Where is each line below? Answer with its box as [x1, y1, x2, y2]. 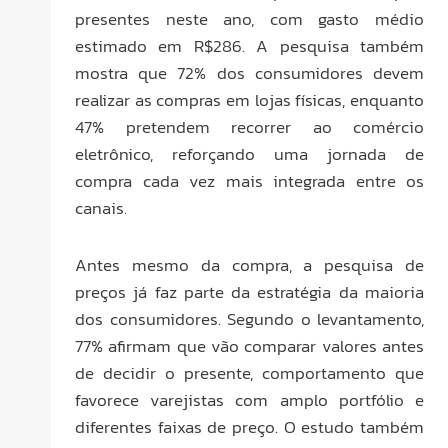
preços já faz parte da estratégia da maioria [75, 278, 424, 305]
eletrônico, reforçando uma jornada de [75, 140, 424, 167]
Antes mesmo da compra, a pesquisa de [75, 251, 424, 278]
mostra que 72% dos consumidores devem [75, 59, 424, 86]
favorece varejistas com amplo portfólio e [75, 386, 424, 413]
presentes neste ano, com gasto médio [75, 5, 424, 32]
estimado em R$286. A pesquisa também [75, 32, 424, 59]
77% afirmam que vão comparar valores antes [75, 332, 424, 359]
